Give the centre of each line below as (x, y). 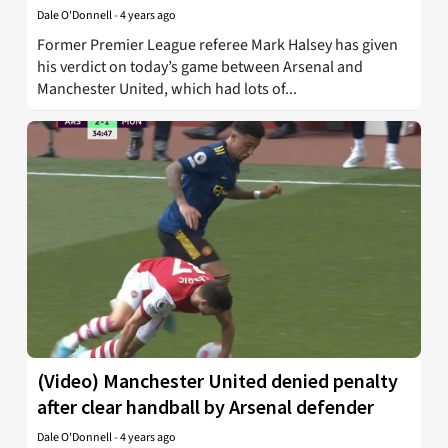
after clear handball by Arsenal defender (205, 406)
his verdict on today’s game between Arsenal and (200, 67)
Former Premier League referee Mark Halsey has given (217, 45)
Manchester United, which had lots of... (167, 89)
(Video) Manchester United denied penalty (217, 380)
